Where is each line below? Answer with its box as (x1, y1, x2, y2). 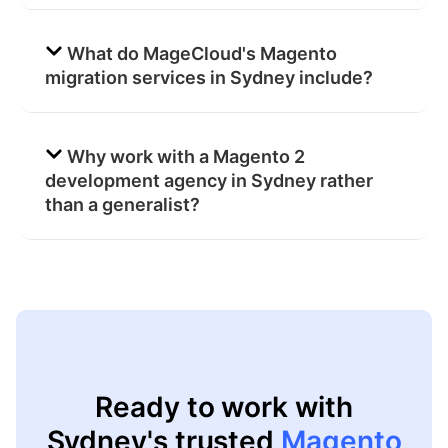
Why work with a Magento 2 (66, 145, 305, 167)
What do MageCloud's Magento (66, 42, 337, 64)
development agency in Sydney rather (45, 169, 373, 191)
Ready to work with (95, 389, 353, 424)
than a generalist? (45, 193, 200, 215)
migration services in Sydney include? (45, 66, 373, 88)
